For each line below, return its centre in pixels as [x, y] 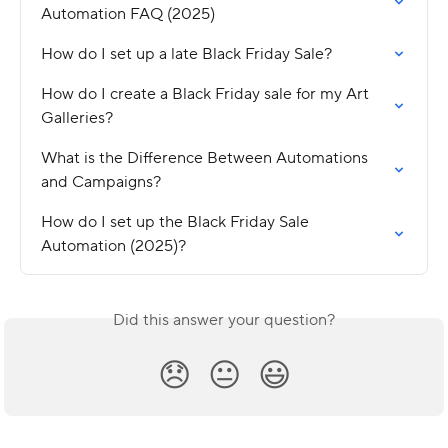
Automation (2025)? [113, 245]
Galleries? [77, 117]
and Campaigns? [101, 181]
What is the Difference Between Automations [206, 157]
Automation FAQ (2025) [128, 13]
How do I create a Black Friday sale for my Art [207, 93]
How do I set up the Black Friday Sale [177, 221]
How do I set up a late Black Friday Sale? [186, 53]
